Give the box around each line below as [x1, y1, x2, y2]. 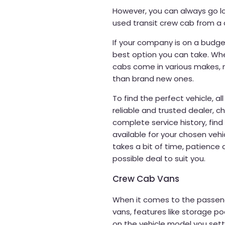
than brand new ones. [113, 73, 194, 84]
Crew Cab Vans [113, 172, 179, 185]
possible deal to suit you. [113, 153, 205, 164]
